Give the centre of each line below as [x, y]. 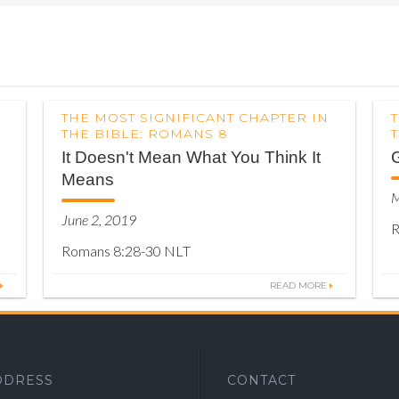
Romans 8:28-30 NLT [126, 251]
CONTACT [261, 380]
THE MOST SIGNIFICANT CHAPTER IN [195, 118]
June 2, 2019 [99, 220]
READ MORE [298, 285]
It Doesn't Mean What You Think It [191, 157]
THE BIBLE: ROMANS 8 [145, 134]
